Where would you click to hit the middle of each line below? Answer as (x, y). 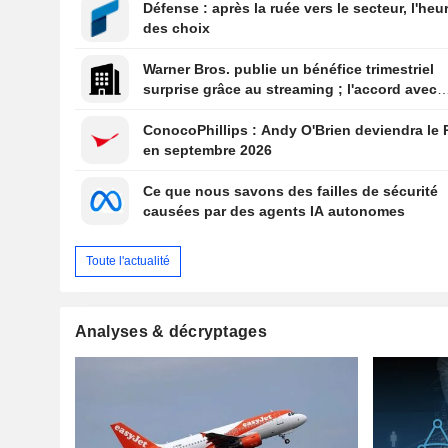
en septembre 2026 (208, 150)
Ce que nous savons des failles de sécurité (291, 191)
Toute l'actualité (127, 261)
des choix (177, 28)
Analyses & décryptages (170, 331)
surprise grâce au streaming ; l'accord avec (290, 89)
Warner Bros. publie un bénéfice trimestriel (289, 69)
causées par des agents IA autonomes (274, 211)
